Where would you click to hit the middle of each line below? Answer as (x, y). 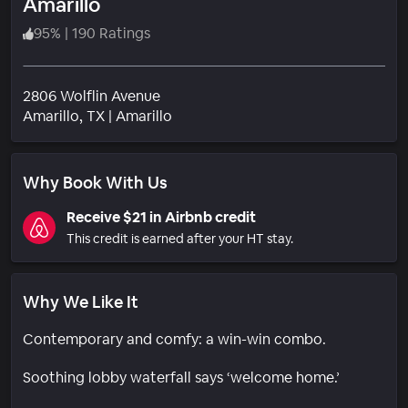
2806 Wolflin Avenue (92, 96)
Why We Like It (81, 301)
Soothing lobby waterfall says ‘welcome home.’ (181, 377)
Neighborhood (220, 115)
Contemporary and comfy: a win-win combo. (174, 339)
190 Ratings (111, 33)
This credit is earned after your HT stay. (180, 238)
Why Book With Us (95, 182)
